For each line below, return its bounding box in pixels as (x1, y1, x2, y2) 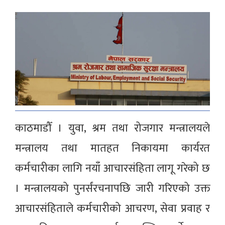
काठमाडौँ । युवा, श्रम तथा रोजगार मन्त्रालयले (15, 119, 210, 138)
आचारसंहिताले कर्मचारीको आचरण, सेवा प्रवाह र (15, 199, 210, 218)
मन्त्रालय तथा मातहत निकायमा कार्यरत (15, 139, 210, 158)
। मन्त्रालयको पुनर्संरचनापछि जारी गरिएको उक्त (15, 179, 210, 198)
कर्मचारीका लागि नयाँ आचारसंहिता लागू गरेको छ (15, 159, 210, 178)
